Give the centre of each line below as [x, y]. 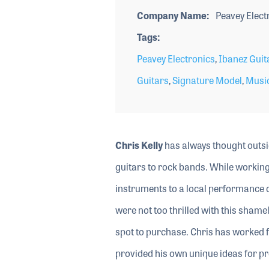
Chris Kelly [139, 145]
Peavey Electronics [176, 58]
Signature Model [207, 80]
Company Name [171, 15]
